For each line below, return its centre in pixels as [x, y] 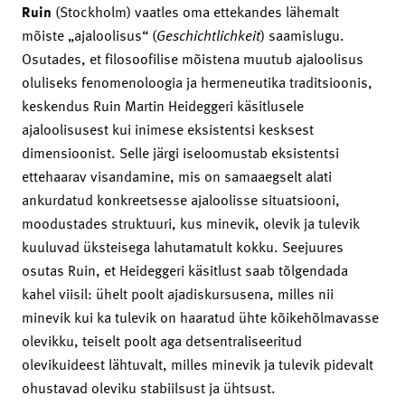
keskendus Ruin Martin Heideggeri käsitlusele [163, 105]
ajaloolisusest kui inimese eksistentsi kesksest [168, 129]
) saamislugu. [302, 35]
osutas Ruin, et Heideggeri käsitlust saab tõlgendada [185, 270]
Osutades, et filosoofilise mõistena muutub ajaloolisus [193, 58]
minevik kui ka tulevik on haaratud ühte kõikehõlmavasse [200, 317]
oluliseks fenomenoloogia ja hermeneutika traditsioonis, [197, 82]
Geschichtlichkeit [208, 35]
